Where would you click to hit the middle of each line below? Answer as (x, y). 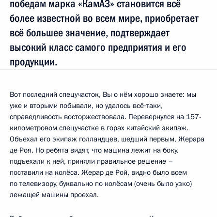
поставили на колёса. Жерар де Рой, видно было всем (98, 173)
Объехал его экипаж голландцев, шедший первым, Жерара (107, 139)
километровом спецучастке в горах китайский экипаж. (99, 128)
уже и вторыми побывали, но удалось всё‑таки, (86, 106)
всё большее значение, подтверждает (90, 33)
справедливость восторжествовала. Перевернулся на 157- (106, 117)
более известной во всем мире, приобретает (104, 18)
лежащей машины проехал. (54, 195)
